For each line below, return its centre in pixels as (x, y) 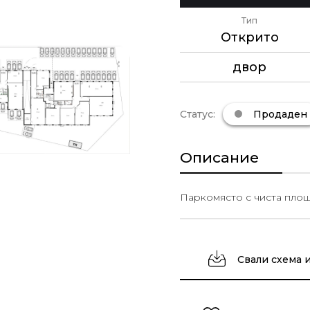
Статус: (199, 114)
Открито (249, 37)
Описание (219, 157)
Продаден (279, 114)
